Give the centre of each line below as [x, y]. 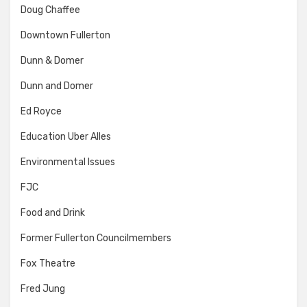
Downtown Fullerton [65, 35]
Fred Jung [43, 288]
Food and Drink [53, 212]
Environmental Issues [68, 162]
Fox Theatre [48, 263]
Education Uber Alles [66, 136]
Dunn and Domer [57, 86]
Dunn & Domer [52, 60]
